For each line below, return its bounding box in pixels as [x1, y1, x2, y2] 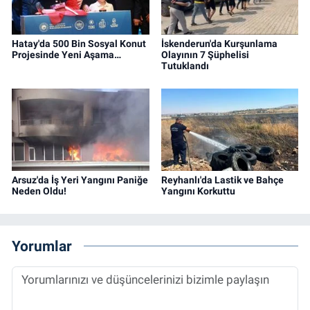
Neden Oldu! [12, 185, 66, 197]
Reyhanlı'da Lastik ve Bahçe [161, 174, 284, 185]
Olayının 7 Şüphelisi [161, 48, 249, 60]
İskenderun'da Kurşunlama [161, 37, 277, 49]
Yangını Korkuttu [161, 185, 235, 197]
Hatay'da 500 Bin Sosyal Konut [12, 37, 146, 49]
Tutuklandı [161, 60, 209, 71]
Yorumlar [12, 237, 72, 255]
